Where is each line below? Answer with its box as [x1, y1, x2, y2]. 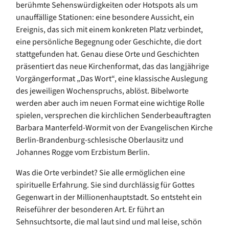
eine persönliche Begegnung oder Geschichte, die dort [16, 36, 201, 48]
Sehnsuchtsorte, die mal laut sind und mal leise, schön [16, 216, 202, 227]
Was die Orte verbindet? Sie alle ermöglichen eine [16, 167, 185, 178]
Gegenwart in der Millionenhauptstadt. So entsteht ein [16, 191, 202, 203]
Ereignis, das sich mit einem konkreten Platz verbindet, [16, 24, 203, 35]
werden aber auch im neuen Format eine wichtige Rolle [16, 97, 204, 109]
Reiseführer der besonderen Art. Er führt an [16, 203, 165, 215]
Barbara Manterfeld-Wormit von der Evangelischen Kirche [16, 122, 213, 133]
